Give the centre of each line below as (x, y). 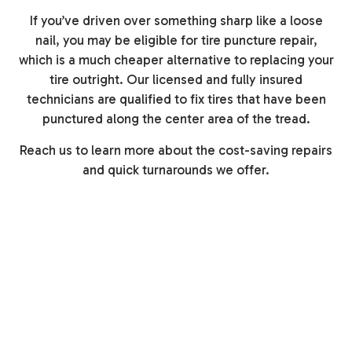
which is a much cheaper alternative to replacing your (176, 60)
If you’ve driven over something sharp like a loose (176, 21)
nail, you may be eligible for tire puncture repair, (176, 40)
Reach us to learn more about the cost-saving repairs (176, 150)
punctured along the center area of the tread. (176, 119)
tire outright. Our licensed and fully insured (176, 80)
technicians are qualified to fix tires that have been (176, 99)
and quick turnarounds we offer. (176, 170)
